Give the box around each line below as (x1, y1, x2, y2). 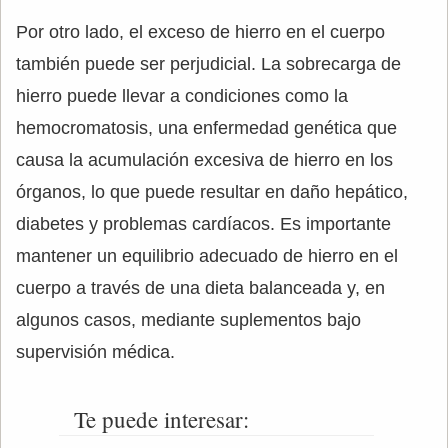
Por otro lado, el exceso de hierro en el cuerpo (16, 22, 385, 42)
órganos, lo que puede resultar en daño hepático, (16, 182, 408, 202)
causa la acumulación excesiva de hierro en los (16, 150, 393, 170)
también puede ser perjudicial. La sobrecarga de (16, 54, 401, 74)
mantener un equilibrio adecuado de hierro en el (16, 246, 398, 266)
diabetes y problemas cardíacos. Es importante (16, 214, 391, 234)
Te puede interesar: (73, 404, 249, 434)
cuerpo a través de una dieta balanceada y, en (16, 278, 385, 298)
